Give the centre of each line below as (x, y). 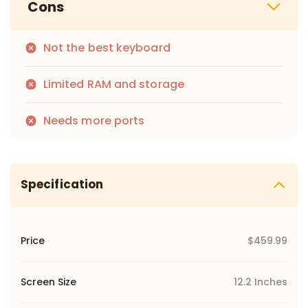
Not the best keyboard (107, 47)
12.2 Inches (261, 282)
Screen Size (48, 282)
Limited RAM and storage (114, 84)
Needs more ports (94, 120)
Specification (62, 185)
